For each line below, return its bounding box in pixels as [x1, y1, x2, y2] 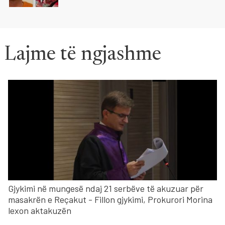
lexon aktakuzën [8, 205, 71, 216]
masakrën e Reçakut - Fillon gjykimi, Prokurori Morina [8, 194, 212, 205]
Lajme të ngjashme [4, 45, 161, 66]
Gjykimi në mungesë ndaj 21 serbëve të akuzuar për [8, 183, 203, 194]
